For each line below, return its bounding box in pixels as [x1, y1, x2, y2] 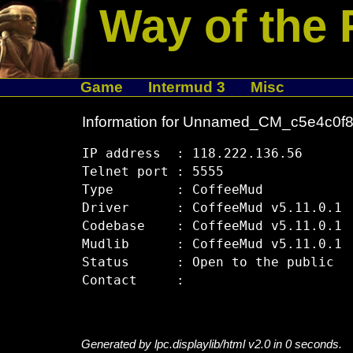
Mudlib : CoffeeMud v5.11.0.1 [81, 237, 342, 252]
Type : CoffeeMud [81, 183, 263, 198]
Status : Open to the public [81, 255, 334, 270]
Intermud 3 [147, 79, 225, 95]
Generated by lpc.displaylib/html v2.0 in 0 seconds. [80, 337, 342, 351]
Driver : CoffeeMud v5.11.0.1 [81, 201, 342, 216]
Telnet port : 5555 [81, 165, 224, 180]
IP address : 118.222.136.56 [81, 147, 303, 162]
